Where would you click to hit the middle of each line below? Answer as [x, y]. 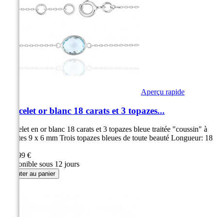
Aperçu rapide [163, 92]
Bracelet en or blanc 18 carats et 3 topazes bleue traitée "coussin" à [106, 129]
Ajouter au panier [31, 174]
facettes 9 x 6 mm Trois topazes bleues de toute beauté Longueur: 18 [108, 138]
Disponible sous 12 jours [42, 164]
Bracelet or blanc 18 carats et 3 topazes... [84, 110]
